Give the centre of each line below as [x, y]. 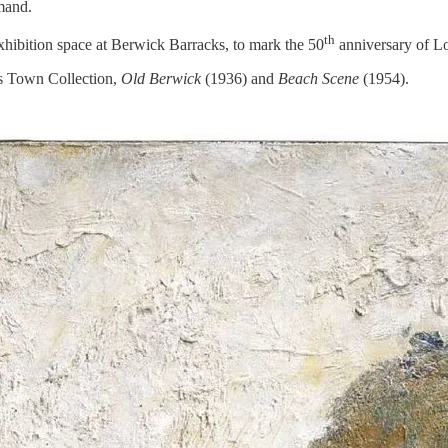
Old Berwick [161, 78]
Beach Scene [318, 78]
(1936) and [239, 78]
